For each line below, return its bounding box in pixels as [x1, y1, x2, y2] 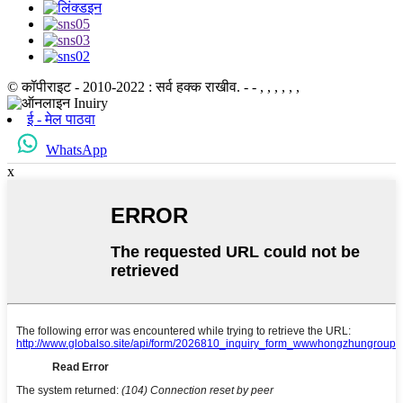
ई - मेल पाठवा [27, 111, 95, 127]
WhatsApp [46, 141, 107, 157]
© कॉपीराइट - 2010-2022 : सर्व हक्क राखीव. [7, 78, 240, 94]
